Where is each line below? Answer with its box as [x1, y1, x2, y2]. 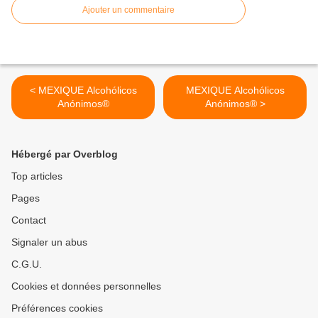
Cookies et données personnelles [11, 280, 161, 292]
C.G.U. [11, 258, 42, 270]
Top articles [11, 170, 62, 182]
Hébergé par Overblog [11, 148, 118, 160]
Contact [11, 214, 46, 226]
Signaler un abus [11, 236, 87, 248]
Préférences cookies [11, 302, 103, 314]
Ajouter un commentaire [82, 5, 175, 16]
